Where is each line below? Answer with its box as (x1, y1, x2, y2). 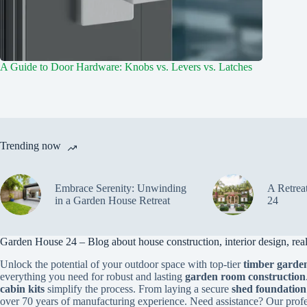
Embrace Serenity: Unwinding (55, 182, 186, 195)
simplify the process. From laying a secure (45, 283, 232, 295)
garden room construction (185, 271, 306, 282)
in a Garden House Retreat (55, 195, 170, 207)
